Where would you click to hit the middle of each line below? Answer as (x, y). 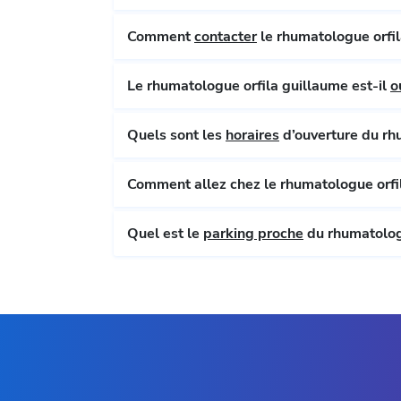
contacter (226, 36)
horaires (252, 135)
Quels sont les (176, 135)
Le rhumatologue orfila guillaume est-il (371, 85)
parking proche (253, 233)
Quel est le (165, 233)
